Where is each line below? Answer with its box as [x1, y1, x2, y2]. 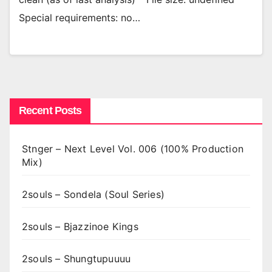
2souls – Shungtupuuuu [22, 252, 131, 265]
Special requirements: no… [19, 12, 140, 24]
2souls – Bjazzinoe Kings [22, 220, 138, 233]
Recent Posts [19, 104, 82, 117]
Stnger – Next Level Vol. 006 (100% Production [22, 142, 244, 155]
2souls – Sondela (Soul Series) [22, 188, 165, 200]
